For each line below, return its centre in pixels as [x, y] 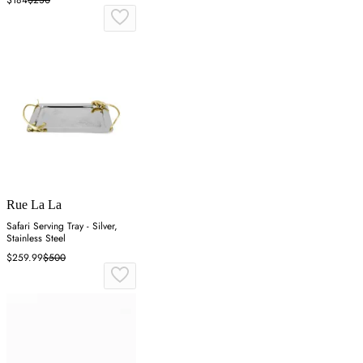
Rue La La [34, 204]
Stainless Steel [36, 238]
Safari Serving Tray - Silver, [62, 226]
